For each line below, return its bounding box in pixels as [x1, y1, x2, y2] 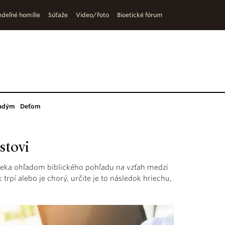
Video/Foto [76, 11, 109, 19]
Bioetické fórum [117, 11, 163, 19]
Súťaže [48, 11, 68, 19]
